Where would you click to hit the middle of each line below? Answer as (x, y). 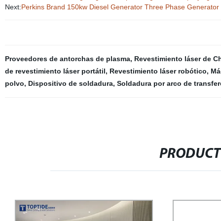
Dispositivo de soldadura (70, 83)
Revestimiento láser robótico (158, 71)
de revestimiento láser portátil (55, 71)
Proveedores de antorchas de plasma (67, 59)
